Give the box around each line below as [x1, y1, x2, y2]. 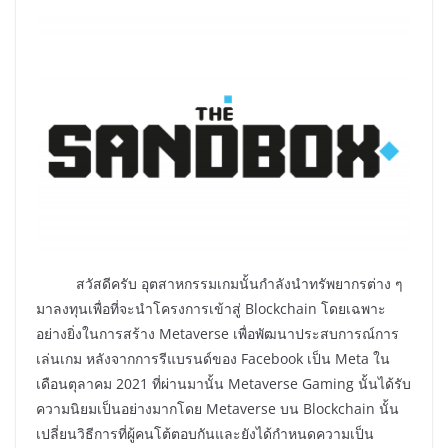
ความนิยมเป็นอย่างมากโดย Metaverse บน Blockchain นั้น [36, 399, 399, 419]
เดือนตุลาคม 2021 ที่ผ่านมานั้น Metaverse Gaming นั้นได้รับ [36, 374, 411, 394]
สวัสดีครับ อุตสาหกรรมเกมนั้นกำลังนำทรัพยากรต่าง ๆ [76, 274, 403, 294]
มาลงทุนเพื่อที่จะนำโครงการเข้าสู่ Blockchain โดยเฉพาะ [36, 299, 386, 319]
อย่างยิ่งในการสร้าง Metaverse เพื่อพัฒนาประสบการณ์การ [36, 324, 399, 344]
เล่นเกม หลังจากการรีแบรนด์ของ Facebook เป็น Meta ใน [36, 349, 390, 369]
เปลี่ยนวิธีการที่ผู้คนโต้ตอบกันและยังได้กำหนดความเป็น [36, 424, 374, 444]
